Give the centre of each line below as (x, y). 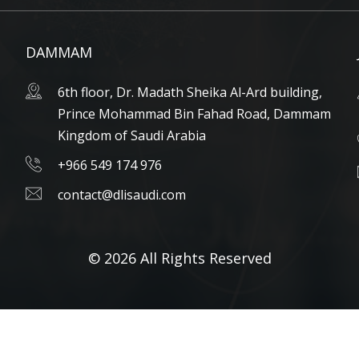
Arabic (255, 330)
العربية (204, 331)
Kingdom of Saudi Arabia (132, 135)
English (123, 331)
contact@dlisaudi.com (122, 195)
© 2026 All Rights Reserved (179, 258)
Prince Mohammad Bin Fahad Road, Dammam (195, 114)
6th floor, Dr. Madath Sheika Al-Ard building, (190, 92)
